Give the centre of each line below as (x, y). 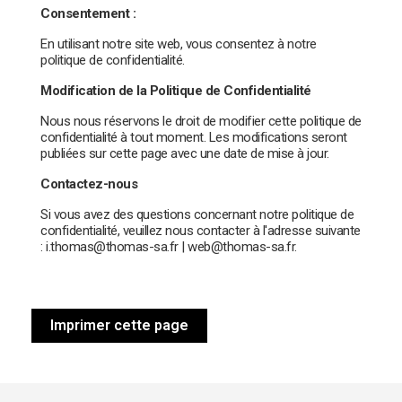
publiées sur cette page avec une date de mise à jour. (185, 153)
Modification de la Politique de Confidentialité (176, 90)
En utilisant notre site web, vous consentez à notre (179, 44)
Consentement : (88, 13)
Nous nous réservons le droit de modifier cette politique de (201, 121)
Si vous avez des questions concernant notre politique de (197, 214)
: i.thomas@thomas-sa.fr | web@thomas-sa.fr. (169, 246)
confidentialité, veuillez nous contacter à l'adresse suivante (201, 230)
